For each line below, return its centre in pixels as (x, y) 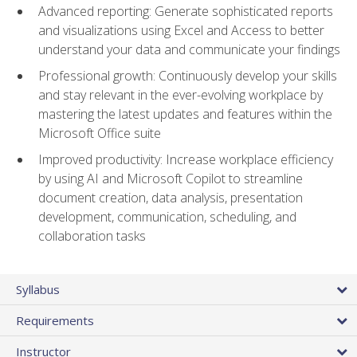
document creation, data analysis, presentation (171, 197)
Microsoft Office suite (100, 133)
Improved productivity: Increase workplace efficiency (186, 159)
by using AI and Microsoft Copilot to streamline (171, 178)
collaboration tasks (92, 235)
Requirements (55, 320)
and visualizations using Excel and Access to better (181, 31)
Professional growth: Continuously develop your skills (188, 75)
